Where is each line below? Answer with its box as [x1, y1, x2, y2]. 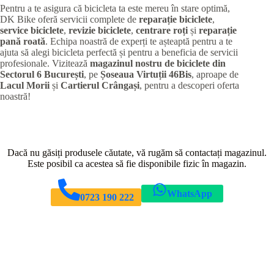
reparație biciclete [139, 14, 212, 25]
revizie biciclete [68, 25, 131, 36]
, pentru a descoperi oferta [139, 80, 239, 91]
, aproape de [191, 69, 239, 80]
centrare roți [136, 25, 188, 36]
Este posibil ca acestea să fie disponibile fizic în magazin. [28, 158, 246, 169]
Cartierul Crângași [61, 80, 139, 91]
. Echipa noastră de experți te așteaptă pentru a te [45, 36, 232, 47]
